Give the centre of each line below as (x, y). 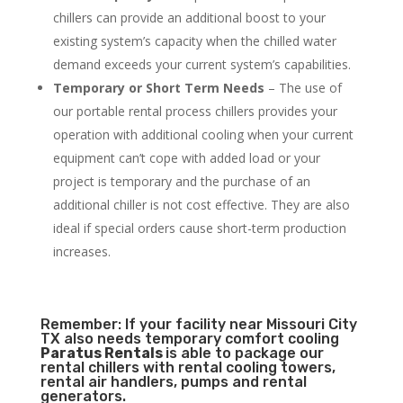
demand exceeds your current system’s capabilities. (201, 65)
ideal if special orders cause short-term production (199, 228)
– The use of (303, 88)
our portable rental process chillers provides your (195, 112)
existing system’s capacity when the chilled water (194, 41)
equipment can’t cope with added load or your (186, 158)
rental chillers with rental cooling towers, (188, 368)
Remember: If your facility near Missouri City (198, 325)
